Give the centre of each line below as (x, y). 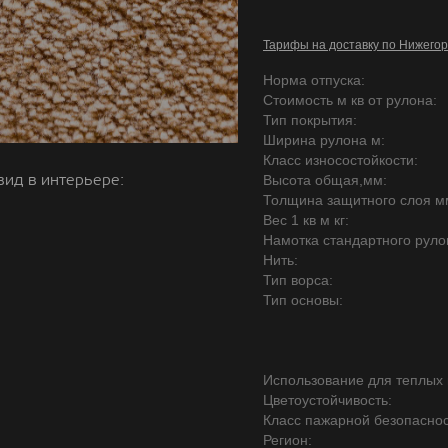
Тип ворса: (298, 280)
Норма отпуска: (314, 80)
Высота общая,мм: (325, 180)
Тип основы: (303, 300)
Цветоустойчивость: (327, 400)
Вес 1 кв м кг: (306, 220)
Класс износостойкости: (340, 160)
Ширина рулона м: (324, 140)
